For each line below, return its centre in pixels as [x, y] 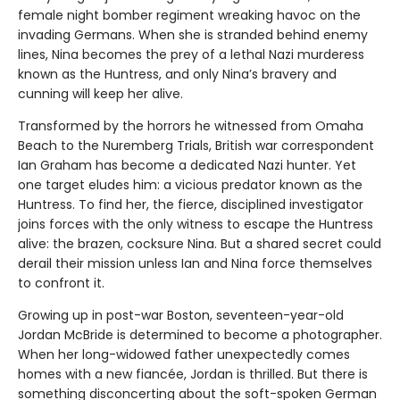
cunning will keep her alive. [100, 94]
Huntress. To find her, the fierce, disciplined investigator [191, 205]
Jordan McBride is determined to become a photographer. [200, 335]
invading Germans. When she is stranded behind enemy [193, 35]
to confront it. [61, 283]
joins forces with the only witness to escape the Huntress [196, 225]
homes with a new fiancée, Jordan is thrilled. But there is [193, 375]
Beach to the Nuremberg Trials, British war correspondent [196, 146]
